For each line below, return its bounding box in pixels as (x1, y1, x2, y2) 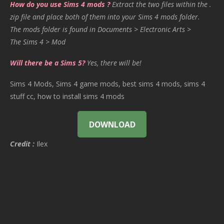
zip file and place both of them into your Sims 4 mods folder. (10, 12, 200, 22)
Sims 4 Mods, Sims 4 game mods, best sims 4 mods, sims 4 (10, 79, 205, 89)
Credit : (10, 139, 34, 149)
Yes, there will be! (87, 58, 141, 68)
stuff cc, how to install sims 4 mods (10, 91, 124, 101)
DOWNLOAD (88, 118, 135, 130)
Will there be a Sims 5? (10, 58, 85, 68)
